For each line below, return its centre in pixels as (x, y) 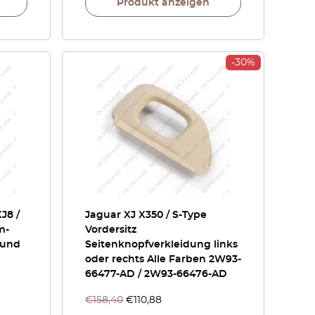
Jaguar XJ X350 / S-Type (146, 215)
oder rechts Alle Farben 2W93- (163, 259)
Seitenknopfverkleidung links (161, 245)
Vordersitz (111, 230)
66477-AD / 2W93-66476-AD (156, 274)
